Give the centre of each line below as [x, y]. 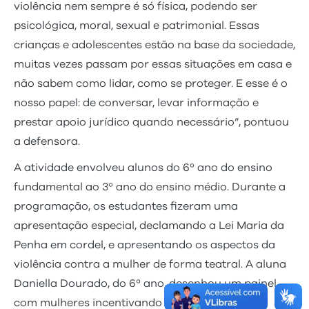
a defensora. [47, 141]
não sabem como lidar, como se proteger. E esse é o [151, 83]
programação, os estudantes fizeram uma [126, 206]
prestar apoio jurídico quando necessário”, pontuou [151, 122]
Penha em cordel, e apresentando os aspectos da [144, 245]
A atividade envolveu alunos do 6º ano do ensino [143, 167]
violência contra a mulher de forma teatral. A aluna [150, 264]
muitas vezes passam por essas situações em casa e [153, 64]
